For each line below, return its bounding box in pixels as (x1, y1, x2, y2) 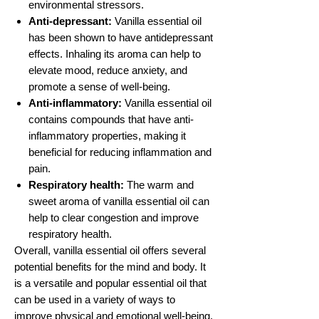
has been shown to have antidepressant (28, 31, 213, 43)
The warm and (124, 178, 194, 191)
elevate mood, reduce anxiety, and (28, 63, 187, 76)
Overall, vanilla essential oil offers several (14, 244, 206, 256)
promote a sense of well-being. (28, 80, 170, 93)
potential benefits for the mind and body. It (14, 260, 206, 273)
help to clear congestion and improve (28, 211, 199, 224)
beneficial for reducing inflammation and (28, 145, 211, 158)
